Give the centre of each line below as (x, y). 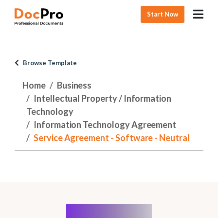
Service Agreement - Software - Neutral (111, 138)
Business (74, 85)
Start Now (163, 14)
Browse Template (50, 63)
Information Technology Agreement (105, 125)
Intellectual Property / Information (102, 98)
